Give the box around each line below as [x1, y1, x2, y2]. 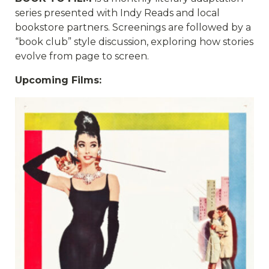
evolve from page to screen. [15, 50, 149, 62]
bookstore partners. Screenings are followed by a [15, 22, 251, 33]
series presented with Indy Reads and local [15, 7, 220, 19]
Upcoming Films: [15, 74, 101, 86]
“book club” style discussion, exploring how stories [15, 36, 253, 47]
